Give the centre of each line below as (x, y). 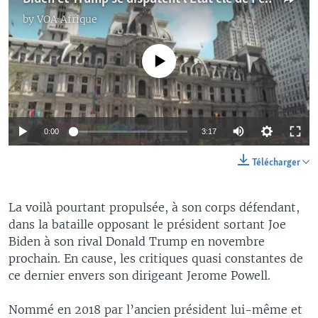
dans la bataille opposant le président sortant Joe (147, 224)
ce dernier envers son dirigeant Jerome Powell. (139, 275)
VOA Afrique (67, 19)
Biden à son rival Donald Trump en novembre (137, 241)
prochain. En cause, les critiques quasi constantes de (156, 258)
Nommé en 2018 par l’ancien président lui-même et (155, 309)
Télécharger (277, 163)
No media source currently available (165, 53)
